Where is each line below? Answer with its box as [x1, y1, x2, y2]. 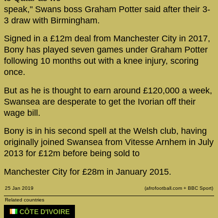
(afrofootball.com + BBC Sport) [145, 185, 213, 191]
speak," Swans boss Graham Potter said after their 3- [4, 4, 210, 14]
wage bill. [4, 108, 40, 118]
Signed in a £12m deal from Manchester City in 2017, [4, 34, 210, 44]
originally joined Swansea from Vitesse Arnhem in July [4, 137, 214, 147]
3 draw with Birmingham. [4, 15, 100, 25]
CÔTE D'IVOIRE [17, 208, 70, 216]
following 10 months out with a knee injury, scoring [4, 56, 199, 66]
